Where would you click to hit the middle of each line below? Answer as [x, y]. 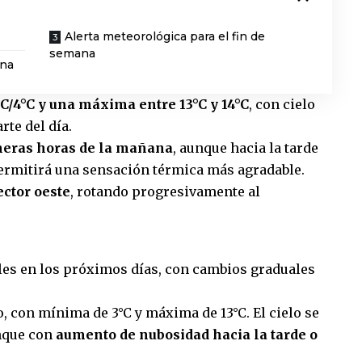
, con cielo [282, 104]
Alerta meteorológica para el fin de [165, 36]
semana [73, 53]
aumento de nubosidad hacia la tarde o [187, 335]
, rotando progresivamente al [165, 191]
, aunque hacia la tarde [246, 147]
